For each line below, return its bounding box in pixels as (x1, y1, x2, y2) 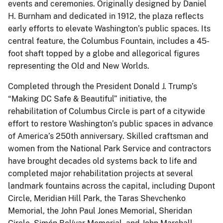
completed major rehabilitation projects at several (8, 168, 193, 178)
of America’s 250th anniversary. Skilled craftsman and (8, 131, 209, 141)
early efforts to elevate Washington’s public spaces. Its (8, 23, 211, 33)
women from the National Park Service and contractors (8, 143, 211, 153)
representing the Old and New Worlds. (8, 61, 151, 71)
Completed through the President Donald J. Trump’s (8, 81, 197, 91)
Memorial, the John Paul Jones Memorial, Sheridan (8, 206, 192, 216)
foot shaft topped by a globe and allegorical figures (8, 48, 200, 58)
